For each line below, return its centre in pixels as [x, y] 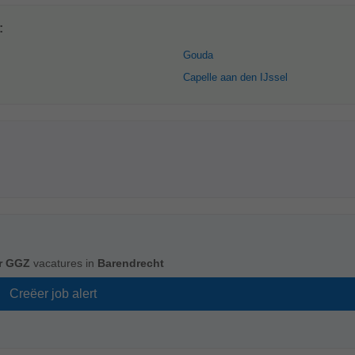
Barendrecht [131, 263]
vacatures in [64, 263]
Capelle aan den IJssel [235, 77]
